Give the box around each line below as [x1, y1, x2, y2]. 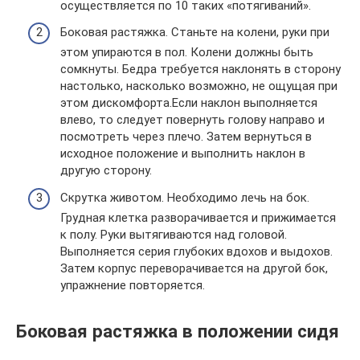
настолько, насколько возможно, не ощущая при [60, 79, 337, 94]
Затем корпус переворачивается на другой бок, [60, 260, 328, 276]
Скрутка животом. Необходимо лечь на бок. [60, 190, 309, 205]
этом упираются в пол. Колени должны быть [60, 45, 313, 60]
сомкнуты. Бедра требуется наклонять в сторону [60, 62, 341, 77]
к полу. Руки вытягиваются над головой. [60, 227, 287, 242]
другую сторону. [60, 163, 152, 178]
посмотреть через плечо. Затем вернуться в [60, 129, 312, 145]
